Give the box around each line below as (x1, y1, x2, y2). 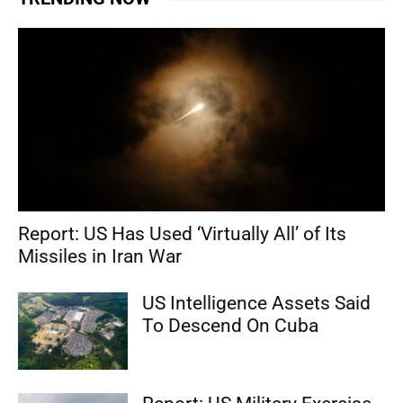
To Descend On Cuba (142, 315, 319, 337)
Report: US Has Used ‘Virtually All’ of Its (18, 223, 346, 246)
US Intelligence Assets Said (142, 292, 372, 315)
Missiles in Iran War (18, 246, 182, 268)
